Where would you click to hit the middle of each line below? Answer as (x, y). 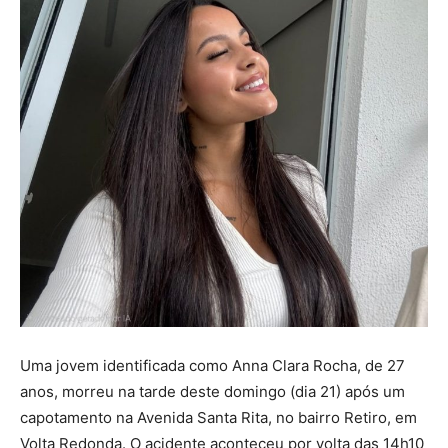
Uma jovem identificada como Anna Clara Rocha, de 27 (212, 366)
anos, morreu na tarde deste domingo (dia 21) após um (212, 392)
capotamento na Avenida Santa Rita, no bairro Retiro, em (218, 418)
